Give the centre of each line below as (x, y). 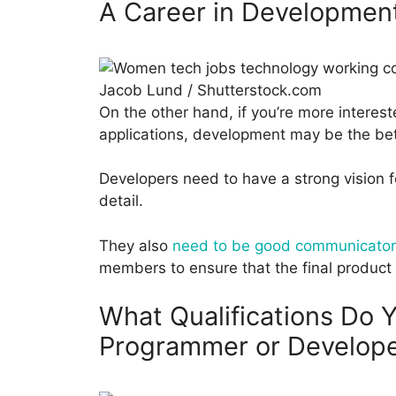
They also (136, 245)
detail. (121, 201)
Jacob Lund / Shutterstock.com (210, 90)
